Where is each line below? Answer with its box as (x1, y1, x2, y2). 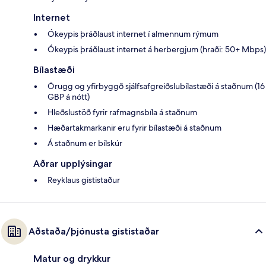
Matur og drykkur (33, 253, 110, 265)
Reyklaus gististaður (47, 175, 120, 186)
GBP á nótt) (47, 91, 90, 103)
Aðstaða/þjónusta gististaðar (28, 226, 159, 237)
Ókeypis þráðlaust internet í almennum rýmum (47, 28, 218, 40)
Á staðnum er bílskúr (47, 138, 122, 149)
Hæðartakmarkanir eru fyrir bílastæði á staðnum (47, 122, 221, 134)
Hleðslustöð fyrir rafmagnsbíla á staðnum (47, 107, 197, 118)
